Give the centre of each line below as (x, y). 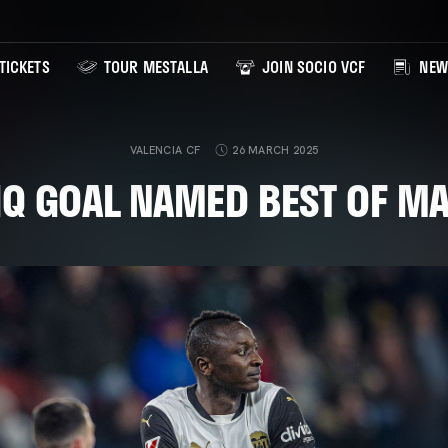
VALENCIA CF (165, 150)
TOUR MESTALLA (153, 67)
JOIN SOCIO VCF (311, 67)
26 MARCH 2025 (275, 150)
